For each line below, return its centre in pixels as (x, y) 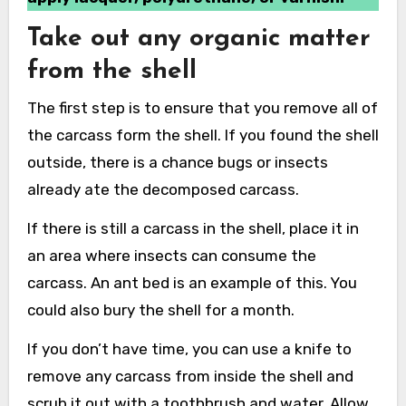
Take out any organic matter (198, 39)
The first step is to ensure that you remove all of (202, 107)
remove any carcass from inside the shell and (190, 376)
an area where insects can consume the (171, 255)
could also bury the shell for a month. (160, 309)
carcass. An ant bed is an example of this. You (192, 282)
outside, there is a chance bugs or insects (177, 162)
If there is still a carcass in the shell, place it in (193, 228)
